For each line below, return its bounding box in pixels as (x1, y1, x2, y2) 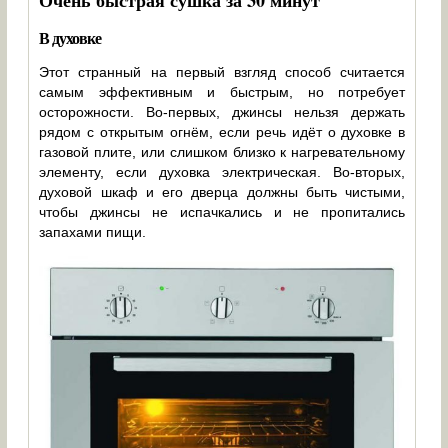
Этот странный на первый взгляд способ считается (39, 64, 406, 81)
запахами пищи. (39, 224, 147, 241)
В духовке (39, 26, 102, 50)
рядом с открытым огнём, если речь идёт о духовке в (39, 124, 406, 141)
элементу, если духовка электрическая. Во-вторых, (39, 164, 406, 181)
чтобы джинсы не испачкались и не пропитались (39, 204, 406, 221)
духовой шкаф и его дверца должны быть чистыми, (39, 184, 406, 201)
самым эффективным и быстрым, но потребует (39, 84, 406, 101)
